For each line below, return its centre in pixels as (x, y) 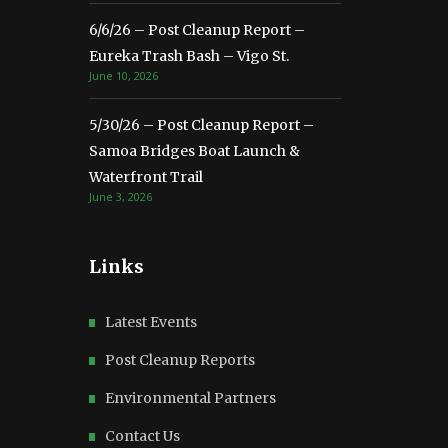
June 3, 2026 (120, 197)
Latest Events (151, 322)
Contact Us (142, 436)
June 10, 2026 (123, 76)
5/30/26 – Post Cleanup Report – (201, 125)
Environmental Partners (190, 398)
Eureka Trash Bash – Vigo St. (189, 56)
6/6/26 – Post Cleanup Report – (197, 30)
